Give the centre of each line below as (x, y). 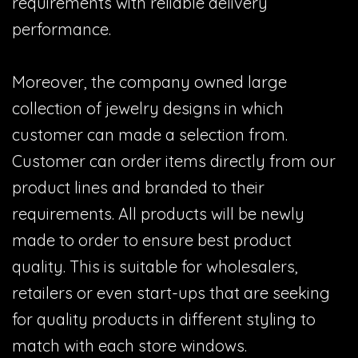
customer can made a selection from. (150, 135)
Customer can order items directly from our (174, 161)
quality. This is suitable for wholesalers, (155, 267)
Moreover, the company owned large (149, 82)
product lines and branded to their (138, 188)
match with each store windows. (129, 346)
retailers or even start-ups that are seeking (171, 293)
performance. (62, 30)
